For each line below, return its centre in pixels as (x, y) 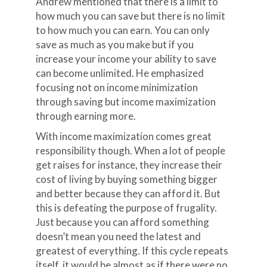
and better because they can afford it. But (128, 193)
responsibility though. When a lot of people (130, 150)
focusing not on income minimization (117, 87)
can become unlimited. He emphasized (119, 73)
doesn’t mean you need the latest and (118, 236)
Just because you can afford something (122, 222)
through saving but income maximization (125, 102)
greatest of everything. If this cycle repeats (132, 251)
